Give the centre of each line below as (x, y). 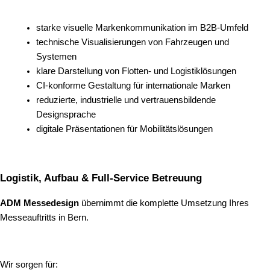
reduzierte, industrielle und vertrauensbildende (126, 100)
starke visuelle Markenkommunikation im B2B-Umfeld (142, 28)
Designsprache (66, 115)
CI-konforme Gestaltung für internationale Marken (133, 86)
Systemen (56, 57)
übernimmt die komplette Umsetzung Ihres (164, 203)
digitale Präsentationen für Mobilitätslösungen (124, 129)
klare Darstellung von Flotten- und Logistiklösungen (136, 71)
